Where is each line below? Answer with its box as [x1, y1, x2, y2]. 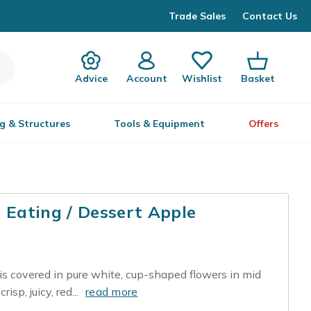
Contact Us [242, 9, 297, 22]
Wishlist [182, 72, 222, 85]
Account [126, 72, 167, 85]
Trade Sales [169, 9, 226, 22]
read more [85, 285, 138, 299]
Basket [240, 72, 275, 85]
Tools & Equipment [114, 117, 205, 130]
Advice [74, 72, 108, 85]
